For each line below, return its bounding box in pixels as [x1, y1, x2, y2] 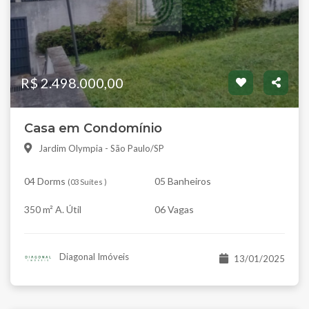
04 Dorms [24, 175, 66, 188]
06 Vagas [154, 203, 194, 216]
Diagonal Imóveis [57, 251, 129, 263]
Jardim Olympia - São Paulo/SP [39, 143, 164, 154]
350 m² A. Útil [24, 203, 81, 216]
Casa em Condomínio [24, 121, 162, 137]
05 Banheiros [154, 175, 211, 188]
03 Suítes [70, 177, 103, 187]
